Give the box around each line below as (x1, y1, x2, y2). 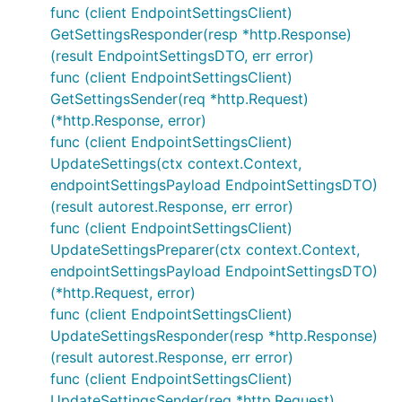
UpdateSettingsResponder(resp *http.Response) (50, 327, 378, 345)
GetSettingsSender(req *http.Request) (50, 90, 309, 108)
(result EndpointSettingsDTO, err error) (50, 47, 314, 65)
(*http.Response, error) (50, 111, 206, 129)
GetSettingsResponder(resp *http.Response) (50, 25, 352, 43)
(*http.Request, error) (50, 284, 196, 301)
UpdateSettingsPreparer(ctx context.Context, (50, 240, 360, 258)
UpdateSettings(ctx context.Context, (50, 154, 301, 172)
